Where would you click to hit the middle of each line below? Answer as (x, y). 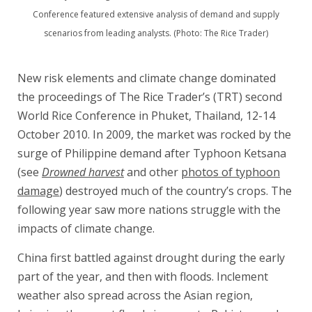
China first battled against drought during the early (151, 257)
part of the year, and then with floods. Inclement (143, 276)
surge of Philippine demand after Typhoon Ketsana (152, 153)
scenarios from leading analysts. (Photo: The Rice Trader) (156, 33)
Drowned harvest (83, 172)
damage (38, 190)
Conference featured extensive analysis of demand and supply (156, 14)
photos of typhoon (231, 172)
